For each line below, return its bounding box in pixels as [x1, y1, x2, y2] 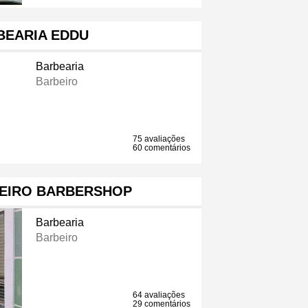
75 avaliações [133, 134, 186, 144]
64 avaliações [133, 290, 186, 300]
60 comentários [133, 143, 191, 153]
